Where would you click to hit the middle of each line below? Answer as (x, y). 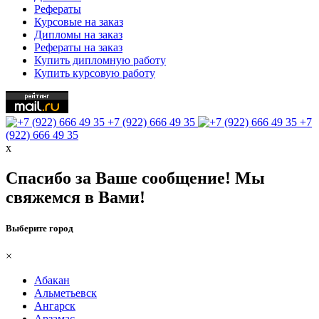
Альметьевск (66, 293)
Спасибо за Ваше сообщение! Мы (135, 178)
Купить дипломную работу (100, 60)
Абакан (52, 281)
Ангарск (55, 306)
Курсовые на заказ (79, 21)
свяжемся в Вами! (75, 197)
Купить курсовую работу (95, 73)
